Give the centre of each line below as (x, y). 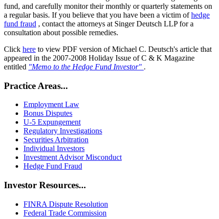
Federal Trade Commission (65, 213)
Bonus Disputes (48, 113)
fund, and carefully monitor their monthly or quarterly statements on (108, 6)
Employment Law (51, 105)
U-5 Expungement (52, 122)
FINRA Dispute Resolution (66, 204)
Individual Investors (54, 149)
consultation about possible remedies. (61, 32)
